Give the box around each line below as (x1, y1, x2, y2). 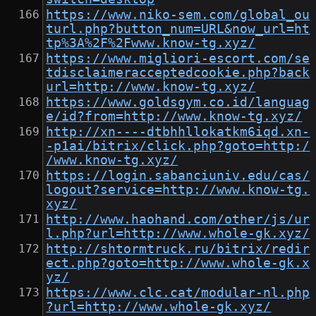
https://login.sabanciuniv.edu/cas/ (46, 169, 310, 183)
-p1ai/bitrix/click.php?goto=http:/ (46, 139, 310, 154)
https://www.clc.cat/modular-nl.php (46, 286, 310, 300)
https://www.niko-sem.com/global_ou (46, 8, 310, 23)
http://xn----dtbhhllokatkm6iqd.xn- (46, 125, 310, 140)
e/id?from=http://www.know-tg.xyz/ (46, 109, 303, 124)
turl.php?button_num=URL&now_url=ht (46, 22, 310, 37)
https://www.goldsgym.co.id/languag (46, 95, 310, 110)
